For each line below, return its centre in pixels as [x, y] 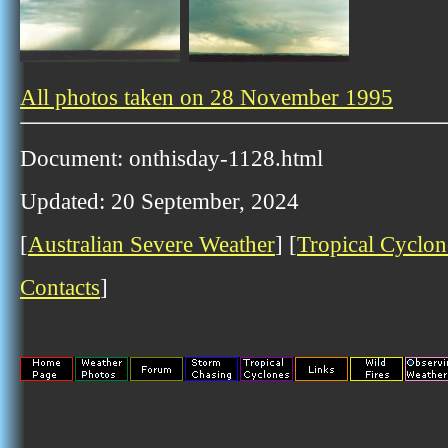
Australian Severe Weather [151, 244]
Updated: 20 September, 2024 [159, 201]
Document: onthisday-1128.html [171, 158]
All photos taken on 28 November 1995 [206, 97]
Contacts [60, 287]
